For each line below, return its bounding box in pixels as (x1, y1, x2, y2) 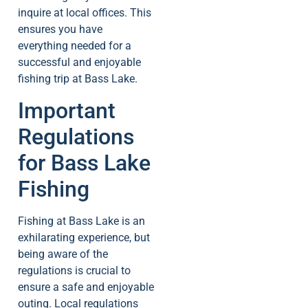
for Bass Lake (18, 149, 151, 176)
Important (18, 97, 115, 124)
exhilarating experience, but (18, 230, 150, 244)
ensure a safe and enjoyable (18, 280, 154, 294)
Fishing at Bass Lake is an (18, 214, 145, 228)
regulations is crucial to (18, 263, 131, 277)
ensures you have (18, 23, 102, 36)
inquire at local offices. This (18, 6, 151, 20)
